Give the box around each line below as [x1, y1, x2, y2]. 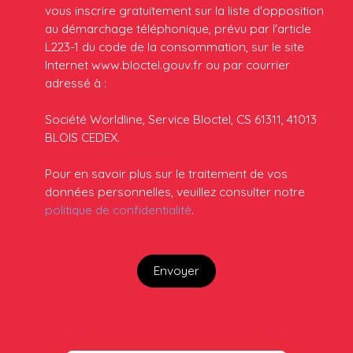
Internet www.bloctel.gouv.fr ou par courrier [45, 56, 290, 72]
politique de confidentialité [45, 201, 191, 217]
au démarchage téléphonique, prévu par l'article [45, 20, 311, 36]
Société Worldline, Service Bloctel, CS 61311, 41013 [45, 110, 317, 127]
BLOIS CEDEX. [45, 128, 120, 145]
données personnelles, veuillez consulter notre [45, 183, 305, 199]
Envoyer [154, 262, 199, 279]
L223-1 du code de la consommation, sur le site [45, 38, 304, 54]
